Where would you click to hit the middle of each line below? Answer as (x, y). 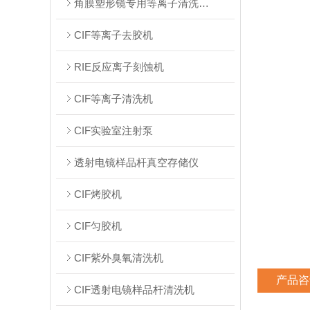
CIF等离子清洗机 (113, 99)
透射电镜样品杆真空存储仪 (136, 162)
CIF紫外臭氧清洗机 (119, 258)
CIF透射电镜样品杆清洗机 (134, 290)
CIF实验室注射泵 (113, 130)
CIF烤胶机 (98, 194)
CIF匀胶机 (98, 226)
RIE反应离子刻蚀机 (119, 67)
